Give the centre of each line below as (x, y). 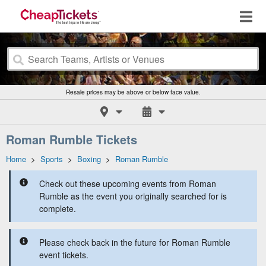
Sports (52, 159)
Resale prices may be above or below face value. (133, 92)
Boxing (89, 159)
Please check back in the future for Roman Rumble (135, 242)
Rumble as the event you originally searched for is (133, 196)
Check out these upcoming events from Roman (128, 183)
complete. (58, 208)
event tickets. (64, 255)
